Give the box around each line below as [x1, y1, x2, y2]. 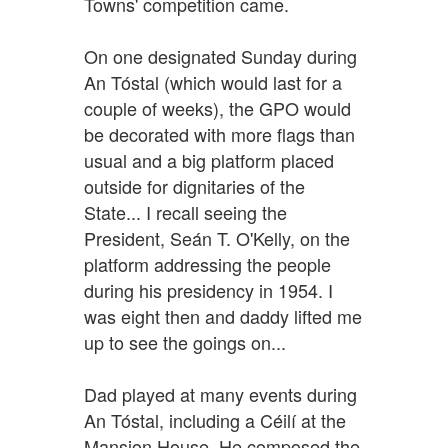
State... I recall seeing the [84, 198, 287, 225]
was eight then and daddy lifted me [84, 302, 362, 329]
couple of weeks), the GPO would [84, 94, 351, 121]
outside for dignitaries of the [84, 172, 305, 199]
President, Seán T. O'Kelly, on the [84, 224, 350, 251]
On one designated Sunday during [84, 42, 357, 69]
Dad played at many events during [84, 380, 357, 407]
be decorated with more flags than [84, 120, 355, 147]
